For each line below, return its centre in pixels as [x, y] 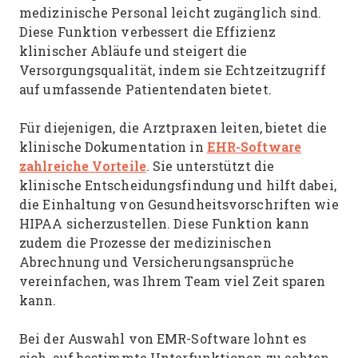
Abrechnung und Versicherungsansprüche [157, 262]
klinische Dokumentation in [113, 147]
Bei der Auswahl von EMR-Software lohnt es [163, 338]
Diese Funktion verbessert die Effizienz [147, 32]
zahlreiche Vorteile [83, 166]
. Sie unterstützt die [210, 166]
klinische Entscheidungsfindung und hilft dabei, [178, 185]
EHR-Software [254, 147]
